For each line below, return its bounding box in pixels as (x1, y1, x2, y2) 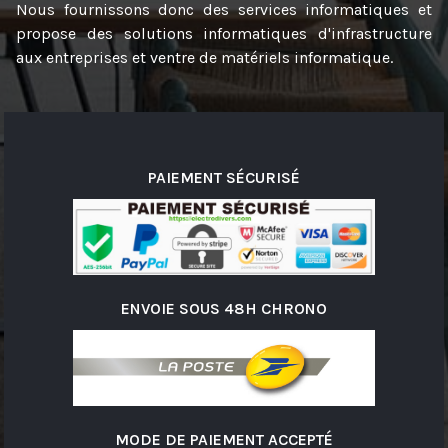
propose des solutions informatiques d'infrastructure (16, 24, 432, 44)
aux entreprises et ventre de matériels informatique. (16, 48, 393, 68)
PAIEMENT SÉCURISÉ (148, 168, 300, 188)
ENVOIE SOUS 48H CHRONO (121, 299, 327, 319)
